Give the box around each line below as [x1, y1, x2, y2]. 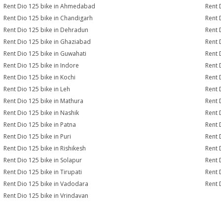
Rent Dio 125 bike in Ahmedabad [3, 2, 96, 10]
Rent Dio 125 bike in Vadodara [3, 180, 89, 188]
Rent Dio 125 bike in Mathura [3, 97, 84, 105]
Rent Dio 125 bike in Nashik [3, 109, 79, 117]
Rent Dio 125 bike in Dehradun [3, 26, 89, 34]
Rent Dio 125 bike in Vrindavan [3, 191, 89, 200]
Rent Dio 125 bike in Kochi [3, 73, 76, 81]
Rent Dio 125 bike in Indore [3, 61, 79, 70]
